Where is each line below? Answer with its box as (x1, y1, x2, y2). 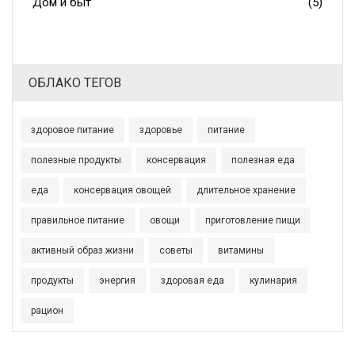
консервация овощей (74, 185, 171, 197)
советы (159, 245, 193, 257)
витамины (218, 245, 264, 257)
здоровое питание (31, 124, 114, 136)
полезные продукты (31, 155, 121, 166)
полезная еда (231, 155, 295, 166)
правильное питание (31, 215, 124, 227)
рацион (31, 305, 63, 317)
